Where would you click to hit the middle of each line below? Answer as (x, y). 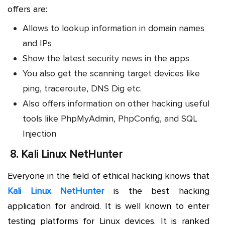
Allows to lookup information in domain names (114, 28)
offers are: (27, 9)
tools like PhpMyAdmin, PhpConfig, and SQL (110, 118)
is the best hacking (157, 191)
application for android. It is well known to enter (108, 206)
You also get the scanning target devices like (111, 73)
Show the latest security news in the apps (106, 58)
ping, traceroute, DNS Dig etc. (82, 88)
